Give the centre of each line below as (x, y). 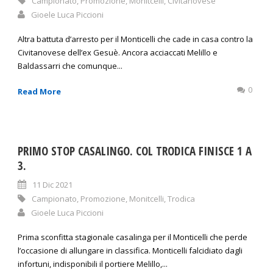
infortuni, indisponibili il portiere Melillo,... (93, 264)
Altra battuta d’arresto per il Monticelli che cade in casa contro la (135, 39)
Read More (39, 92)
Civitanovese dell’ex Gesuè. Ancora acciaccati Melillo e (118, 53)
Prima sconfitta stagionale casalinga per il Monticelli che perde (133, 237)
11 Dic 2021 (52, 185)
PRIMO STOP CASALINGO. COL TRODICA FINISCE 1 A (135, 151)
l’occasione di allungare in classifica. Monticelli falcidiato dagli (130, 251)
